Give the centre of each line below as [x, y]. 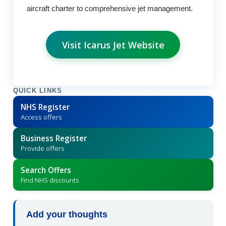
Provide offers [42, 149]
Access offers [41, 117]
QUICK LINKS [38, 91]
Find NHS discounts [50, 180]
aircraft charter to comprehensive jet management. [109, 8]
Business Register [53, 138]
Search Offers [46, 170]
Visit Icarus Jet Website [113, 45]
